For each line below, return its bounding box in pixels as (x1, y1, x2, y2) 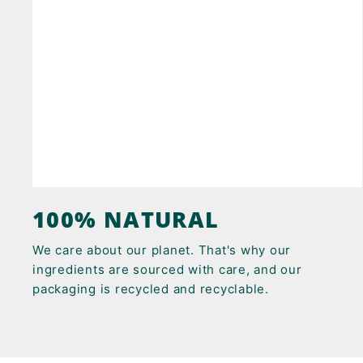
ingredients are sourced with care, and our (32, 261, 302, 277)
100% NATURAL (32, 203, 220, 234)
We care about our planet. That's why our (32, 241, 291, 258)
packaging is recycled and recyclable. (32, 280, 269, 297)
